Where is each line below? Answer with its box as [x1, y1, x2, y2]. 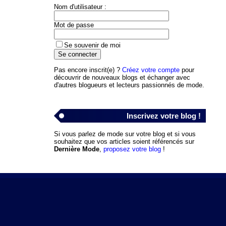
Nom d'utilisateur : [53, 3, 106, 11]
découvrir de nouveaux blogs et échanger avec [53, 73, 190, 81]
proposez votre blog [103, 145, 161, 153]
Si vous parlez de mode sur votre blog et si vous [53, 130, 196, 138]
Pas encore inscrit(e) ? [53, 66, 122, 74]
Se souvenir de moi [64, 41, 121, 49]
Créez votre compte [122, 66, 180, 74]
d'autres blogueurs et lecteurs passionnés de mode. [53, 81, 204, 89]
